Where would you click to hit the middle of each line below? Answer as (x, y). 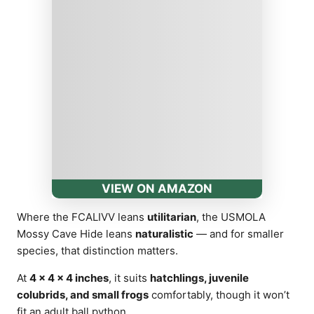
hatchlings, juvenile (199, 278)
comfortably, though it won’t (219, 294)
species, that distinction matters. (97, 250)
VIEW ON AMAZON (157, 188)
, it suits (129, 278)
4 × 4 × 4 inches (69, 278)
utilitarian (172, 217)
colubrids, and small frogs (83, 294)
